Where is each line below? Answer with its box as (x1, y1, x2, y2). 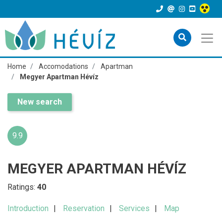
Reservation (63, 204, 105, 213)
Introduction (7, 204, 49, 213)
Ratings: (7, 182, 37, 192)
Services (119, 204, 150, 213)
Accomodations (39, 62, 88, 70)
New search (17, 97, 62, 107)
